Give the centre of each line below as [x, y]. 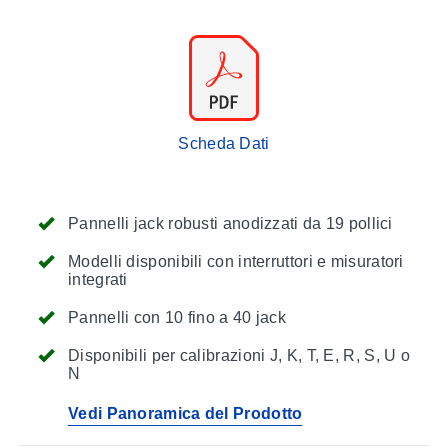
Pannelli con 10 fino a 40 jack [177, 317]
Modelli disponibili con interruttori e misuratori [236, 261]
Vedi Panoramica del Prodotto [185, 413]
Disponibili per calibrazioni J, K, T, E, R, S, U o [239, 355]
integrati [98, 279]
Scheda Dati [224, 143]
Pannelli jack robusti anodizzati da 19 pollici [230, 223]
